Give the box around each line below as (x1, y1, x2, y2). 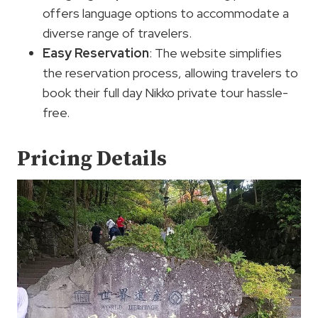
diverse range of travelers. (43, 25, 192, 42)
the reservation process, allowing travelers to (43, 65, 298, 82)
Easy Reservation (43, 45, 149, 62)
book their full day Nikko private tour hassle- (43, 84, 288, 102)
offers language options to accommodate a (43, 5, 289, 22)
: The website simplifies (149, 45, 282, 62)
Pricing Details (17, 146, 167, 173)
